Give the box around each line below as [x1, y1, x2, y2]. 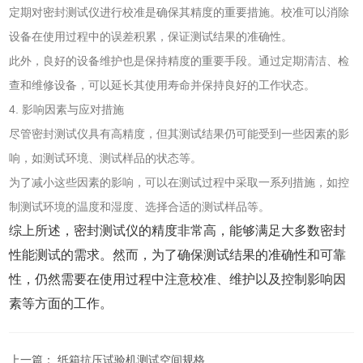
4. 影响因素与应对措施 [9, 103, 125, 117]
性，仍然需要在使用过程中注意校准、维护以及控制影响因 [9, 272, 347, 287]
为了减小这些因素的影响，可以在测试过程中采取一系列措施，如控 [9, 176, 350, 190]
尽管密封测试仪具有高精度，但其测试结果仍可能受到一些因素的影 [9, 127, 350, 141]
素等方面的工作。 [9, 297, 113, 311]
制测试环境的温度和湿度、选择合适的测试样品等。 [9, 200, 271, 214]
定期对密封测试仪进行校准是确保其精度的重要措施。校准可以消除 [9, 6, 350, 19]
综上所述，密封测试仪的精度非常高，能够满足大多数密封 [9, 224, 347, 238]
